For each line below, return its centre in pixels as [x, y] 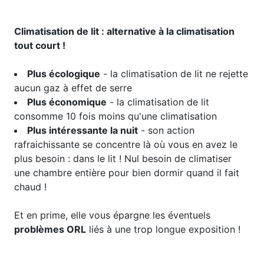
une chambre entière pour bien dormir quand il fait [127, 172]
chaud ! [30, 187]
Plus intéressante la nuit [82, 130]
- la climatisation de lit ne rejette [174, 73]
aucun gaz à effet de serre [73, 88]
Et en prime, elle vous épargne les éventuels [112, 215]
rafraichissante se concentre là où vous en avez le [126, 144]
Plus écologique [64, 73]
